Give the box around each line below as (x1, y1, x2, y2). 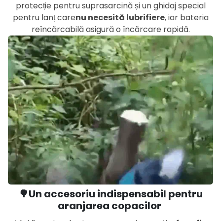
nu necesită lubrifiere (75, 11, 165, 23)
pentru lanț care (12, 11, 75, 23)
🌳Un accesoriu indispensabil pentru (18, 187, 203, 201)
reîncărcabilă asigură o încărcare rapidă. (31, 23, 190, 35)
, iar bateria (164, 11, 209, 23)
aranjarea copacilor (58, 199, 163, 213)
